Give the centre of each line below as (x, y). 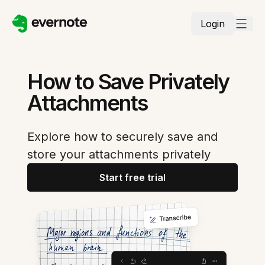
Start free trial (132, 177)
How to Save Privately (128, 82)
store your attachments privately (119, 154)
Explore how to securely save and (123, 137)
